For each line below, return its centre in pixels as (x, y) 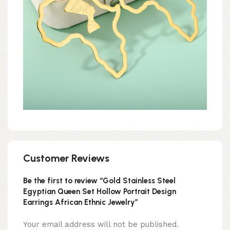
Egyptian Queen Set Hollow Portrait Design (100, 192)
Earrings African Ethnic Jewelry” (81, 203)
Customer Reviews (66, 158)
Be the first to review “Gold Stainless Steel (99, 181)
